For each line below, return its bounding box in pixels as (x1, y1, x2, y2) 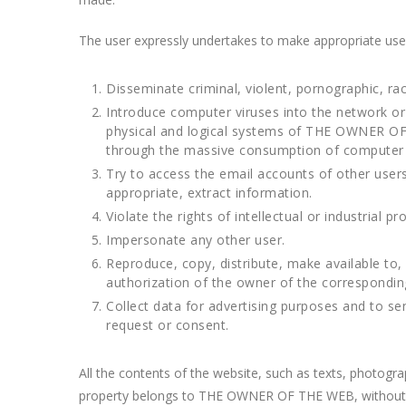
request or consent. (106, 316, 229, 333)
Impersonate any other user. (106, 231, 285, 248)
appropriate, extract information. (106, 184, 313, 201)
